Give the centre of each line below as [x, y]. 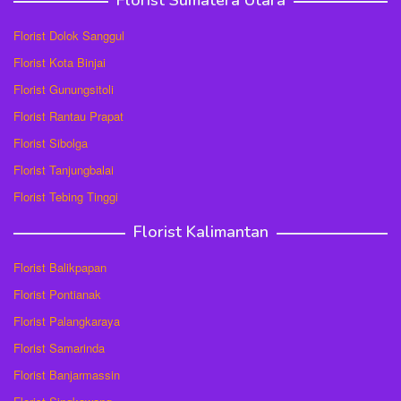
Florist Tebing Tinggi [66, 197]
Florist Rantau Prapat [68, 116]
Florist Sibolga [51, 143]
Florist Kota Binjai [60, 63]
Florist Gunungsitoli [64, 90]
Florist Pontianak [57, 294]
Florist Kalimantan [200, 232]
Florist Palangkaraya [67, 321]
